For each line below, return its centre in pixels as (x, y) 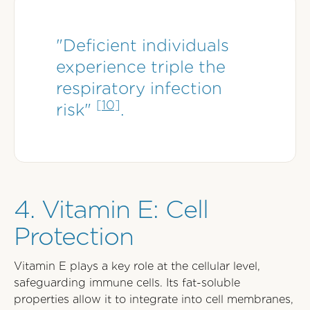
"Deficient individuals (143, 45)
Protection (74, 236)
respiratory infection (139, 88)
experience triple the (141, 67)
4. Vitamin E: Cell (111, 209)
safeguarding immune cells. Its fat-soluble (127, 283)
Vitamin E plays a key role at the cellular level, (137, 266)
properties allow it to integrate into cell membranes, (154, 299)
